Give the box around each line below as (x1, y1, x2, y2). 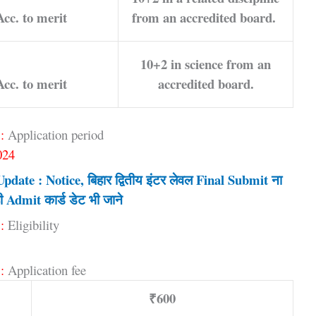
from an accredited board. (131, 7, 280, 27)
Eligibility (4, 215, 59, 233)
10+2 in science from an (140, 54, 271, 73)
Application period (4, 125, 104, 143)
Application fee (4, 260, 86, 279)
